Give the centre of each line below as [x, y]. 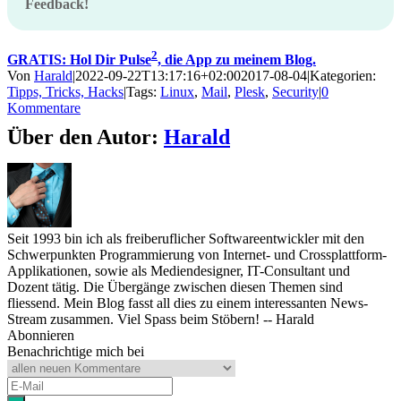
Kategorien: [343, 76]
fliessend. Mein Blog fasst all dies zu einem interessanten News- [188, 303]
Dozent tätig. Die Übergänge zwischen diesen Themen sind [175, 287]
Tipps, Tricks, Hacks [65, 92]
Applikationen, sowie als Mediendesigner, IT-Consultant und [179, 271]
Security [295, 92]
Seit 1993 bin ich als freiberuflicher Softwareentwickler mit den [186, 239]
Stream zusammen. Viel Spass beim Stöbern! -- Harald [161, 320]
